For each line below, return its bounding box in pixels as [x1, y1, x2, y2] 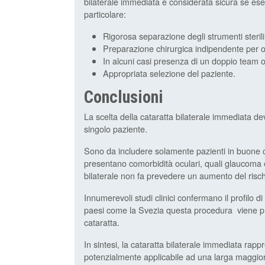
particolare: [84, 8, 126, 21]
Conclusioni [84, 87, 163, 108]
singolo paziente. [84, 122, 147, 135]
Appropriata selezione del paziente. [103, 67, 235, 80]
